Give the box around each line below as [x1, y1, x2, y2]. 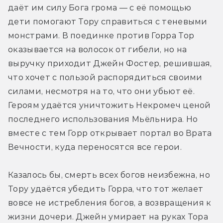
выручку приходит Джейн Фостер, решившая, [8, 58, 212, 68]
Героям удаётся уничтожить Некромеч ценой [8, 100, 211, 110]
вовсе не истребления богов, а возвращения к [8, 198, 212, 208]
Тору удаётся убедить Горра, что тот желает [8, 184, 204, 194]
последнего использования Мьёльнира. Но [8, 114, 198, 124]
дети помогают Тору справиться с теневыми [8, 16, 208, 26]
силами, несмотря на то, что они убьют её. [8, 86, 195, 96]
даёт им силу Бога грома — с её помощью [8, 2, 192, 12]
